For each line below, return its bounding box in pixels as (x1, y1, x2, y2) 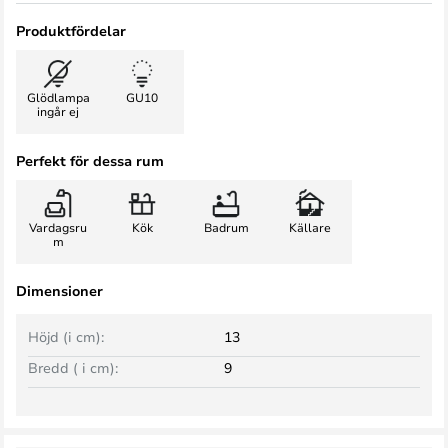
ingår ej (37, 103, 79, 119)
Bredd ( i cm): (28, 358, 118, 377)
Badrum (203, 219, 249, 235)
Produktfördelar (16, 21, 126, 40)
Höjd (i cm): (28, 327, 104, 346)
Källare (289, 219, 331, 235)
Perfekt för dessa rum (16, 151, 164, 170)
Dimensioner (16, 281, 103, 300)
